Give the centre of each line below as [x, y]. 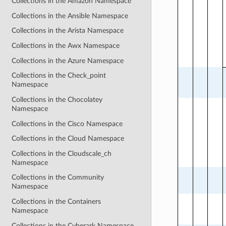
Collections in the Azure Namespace [68, 61]
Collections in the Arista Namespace [68, 31]
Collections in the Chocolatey [57, 99]
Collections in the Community [58, 178]
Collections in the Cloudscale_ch [62, 153]
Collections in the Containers [56, 202]
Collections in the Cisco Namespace [67, 124]
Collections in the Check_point [59, 76]
